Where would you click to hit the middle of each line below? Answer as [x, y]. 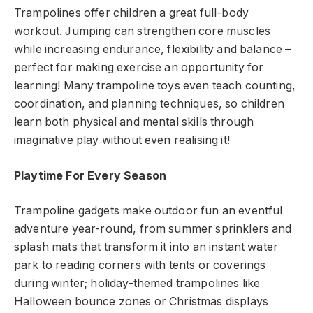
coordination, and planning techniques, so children [149, 104]
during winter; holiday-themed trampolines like [137, 284]
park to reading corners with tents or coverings [140, 265]
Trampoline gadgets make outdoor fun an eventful [148, 211]
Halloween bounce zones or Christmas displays [141, 302]
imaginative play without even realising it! [122, 140]
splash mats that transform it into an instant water [146, 247]
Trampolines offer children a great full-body [132, 13]
